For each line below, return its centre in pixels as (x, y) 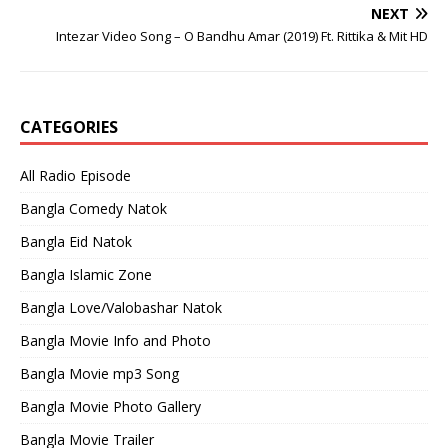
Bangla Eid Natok (76, 242)
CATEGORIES (69, 127)
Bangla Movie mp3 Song (99, 374)
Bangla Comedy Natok (93, 209)
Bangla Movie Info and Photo (115, 341)
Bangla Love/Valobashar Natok (121, 308)
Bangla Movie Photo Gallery (110, 407)
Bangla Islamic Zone (86, 275)
